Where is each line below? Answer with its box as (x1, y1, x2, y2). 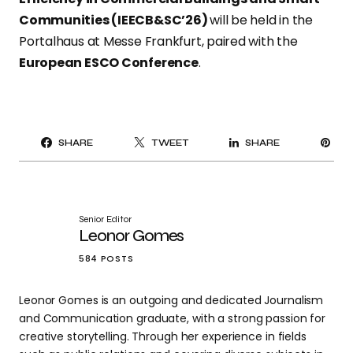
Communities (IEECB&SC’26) (19, 11, 210, 30)
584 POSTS (79, 252, 134, 266)
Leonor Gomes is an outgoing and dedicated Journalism (19, 292, 324, 309)
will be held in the (210, 11, 313, 30)
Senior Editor (79, 214, 132, 225)
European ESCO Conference (19, 54, 199, 72)
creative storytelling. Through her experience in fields (19, 329, 307, 345)
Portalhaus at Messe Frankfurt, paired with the (19, 32, 298, 51)
